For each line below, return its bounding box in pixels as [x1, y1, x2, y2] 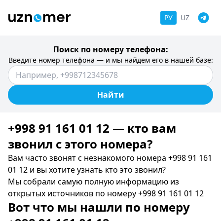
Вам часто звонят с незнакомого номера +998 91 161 [8, 152, 212, 163]
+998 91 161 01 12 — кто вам [8, 120, 176, 136]
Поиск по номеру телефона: [53, 44, 168, 55]
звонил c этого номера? [8, 136, 152, 152]
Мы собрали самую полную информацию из [8, 176, 179, 187]
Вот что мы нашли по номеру [8, 199, 190, 215]
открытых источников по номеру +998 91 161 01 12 [8, 188, 204, 199]
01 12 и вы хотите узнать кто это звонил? [8, 164, 166, 175]
